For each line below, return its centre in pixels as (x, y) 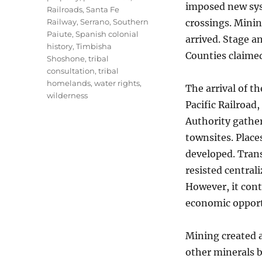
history (60, 46)
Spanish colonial (107, 34)
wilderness (68, 95)
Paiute (60, 34)
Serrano (95, 22)
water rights (117, 83)
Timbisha (94, 46)
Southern (131, 22)
